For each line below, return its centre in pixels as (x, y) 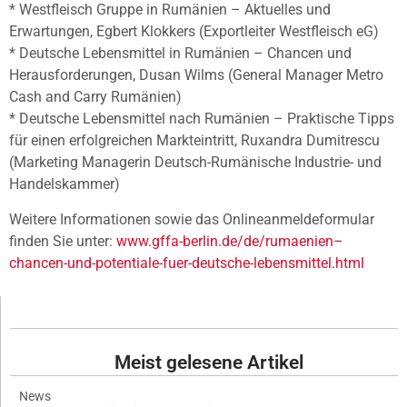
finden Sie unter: (63, 241)
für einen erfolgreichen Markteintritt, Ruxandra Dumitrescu (194, 141)
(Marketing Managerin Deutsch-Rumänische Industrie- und (195, 163)
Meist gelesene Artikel (208, 362)
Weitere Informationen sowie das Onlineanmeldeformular (192, 219)
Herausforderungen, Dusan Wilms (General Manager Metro (196, 75)
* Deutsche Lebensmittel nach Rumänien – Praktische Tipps (202, 119)
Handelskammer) (65, 184)
